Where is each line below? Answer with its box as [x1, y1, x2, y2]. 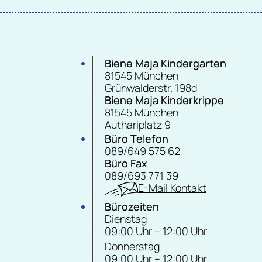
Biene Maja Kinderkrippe [105, 93, 225, 108]
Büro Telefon [105, 132, 169, 146]
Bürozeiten [105, 199, 160, 214]
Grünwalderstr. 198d [105, 81, 198, 95]
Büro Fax [105, 156, 148, 171]
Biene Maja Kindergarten [105, 56, 227, 71]
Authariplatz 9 [105, 118, 171, 132]
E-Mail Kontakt [137, 181, 206, 195]
